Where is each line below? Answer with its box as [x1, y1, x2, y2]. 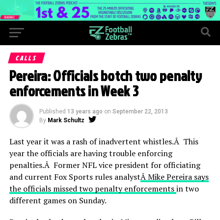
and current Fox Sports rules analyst [9, 171, 140, 182]
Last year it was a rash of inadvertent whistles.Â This [9, 136, 198, 147]
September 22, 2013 [112, 108, 168, 115]
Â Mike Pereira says [140, 171, 209, 182]
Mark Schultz [47, 116, 84, 124]
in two [176, 183, 199, 194]
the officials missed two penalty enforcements [9, 183, 176, 194]
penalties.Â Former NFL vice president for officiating [9, 159, 200, 170]
